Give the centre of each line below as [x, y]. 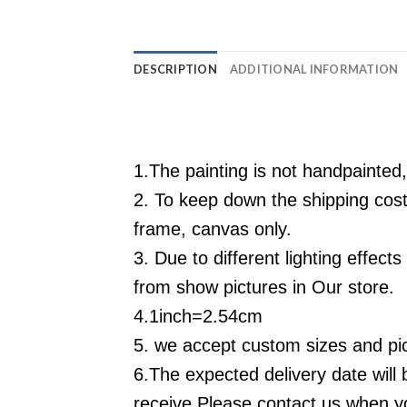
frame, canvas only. [213, 229]
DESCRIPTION [175, 69]
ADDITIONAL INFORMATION [314, 69]
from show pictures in [223, 288]
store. [371, 288]
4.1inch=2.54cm [198, 317]
